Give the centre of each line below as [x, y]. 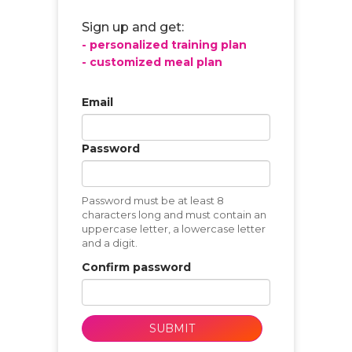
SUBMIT [172, 329]
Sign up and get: [133, 27]
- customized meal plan [152, 62]
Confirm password [136, 268]
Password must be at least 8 [153, 201]
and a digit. [110, 243]
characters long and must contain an [174, 215]
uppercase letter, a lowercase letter [174, 229]
